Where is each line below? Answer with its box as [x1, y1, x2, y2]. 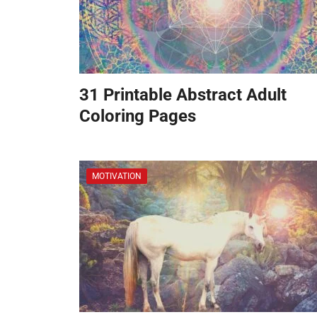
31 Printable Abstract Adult [79, 84, 287, 105]
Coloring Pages [79, 105, 196, 126]
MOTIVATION [92, 171, 142, 181]
